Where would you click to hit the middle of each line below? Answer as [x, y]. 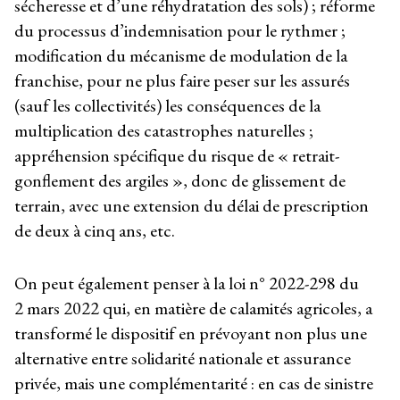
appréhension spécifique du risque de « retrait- [177, 156]
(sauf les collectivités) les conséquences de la [167, 106]
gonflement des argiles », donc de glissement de [180, 181]
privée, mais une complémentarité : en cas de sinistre [194, 383]
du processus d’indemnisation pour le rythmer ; [180, 31]
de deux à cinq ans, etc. [95, 231]
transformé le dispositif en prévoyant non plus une [191, 333]
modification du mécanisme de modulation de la [181, 56]
